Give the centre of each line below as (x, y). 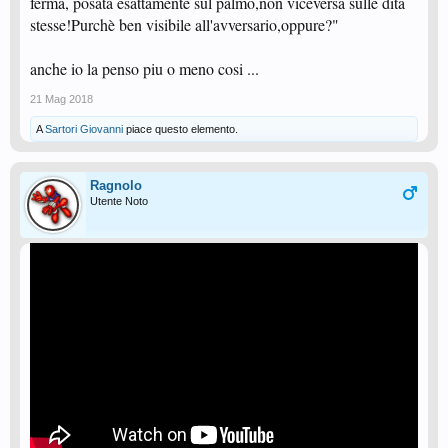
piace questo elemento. (180, 129)
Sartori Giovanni (84, 129)
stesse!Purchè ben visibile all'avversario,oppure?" (184, 25)
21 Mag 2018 (61, 99)
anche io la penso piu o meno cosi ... (144, 69)
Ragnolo (116, 186)
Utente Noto (119, 201)
